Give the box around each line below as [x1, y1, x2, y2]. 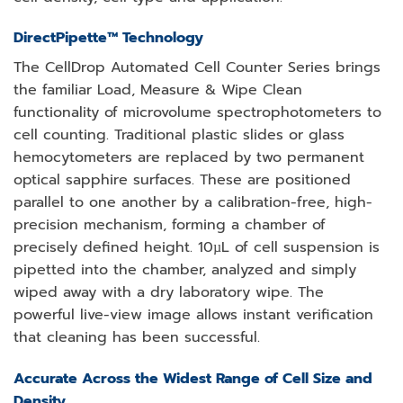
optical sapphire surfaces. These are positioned [13, 169, 351, 192]
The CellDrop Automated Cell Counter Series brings [13, 57, 381, 79]
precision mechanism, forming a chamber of [13, 214, 326, 237]
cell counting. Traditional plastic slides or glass [13, 124, 345, 147]
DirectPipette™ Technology [13, 27, 203, 49]
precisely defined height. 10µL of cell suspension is [13, 237, 380, 259]
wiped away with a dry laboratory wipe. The [13, 282, 324, 304]
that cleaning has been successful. [13, 327, 260, 349]
